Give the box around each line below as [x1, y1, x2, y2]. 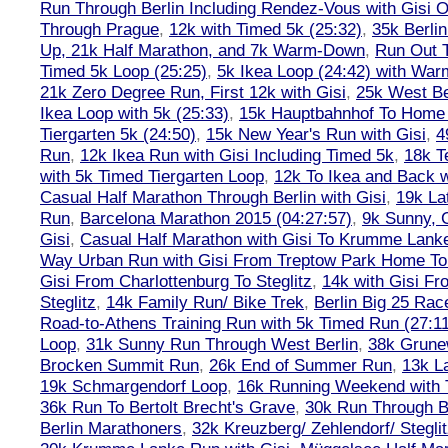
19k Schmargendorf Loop [40, 376, 227, 396]
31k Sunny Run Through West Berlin [86, 334, 358, 354]
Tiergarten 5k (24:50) [40, 124, 196, 144]
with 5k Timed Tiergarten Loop [40, 166, 264, 186]
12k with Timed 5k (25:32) [169, 19, 362, 39]
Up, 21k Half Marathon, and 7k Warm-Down [40, 40, 365, 60]
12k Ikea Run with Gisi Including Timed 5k [80, 145, 394, 165]
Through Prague [40, 19, 159, 39]
